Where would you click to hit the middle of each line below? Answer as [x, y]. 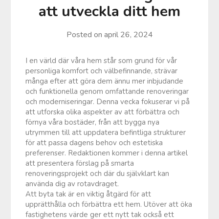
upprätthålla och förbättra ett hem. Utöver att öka [109, 204]
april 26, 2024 [128, 34]
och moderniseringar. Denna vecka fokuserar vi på [108, 101]
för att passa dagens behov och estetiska [94, 142]
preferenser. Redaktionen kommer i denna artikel [107, 153]
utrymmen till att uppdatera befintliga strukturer [106, 132]
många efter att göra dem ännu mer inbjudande [105, 81]
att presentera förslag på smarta [80, 163]
